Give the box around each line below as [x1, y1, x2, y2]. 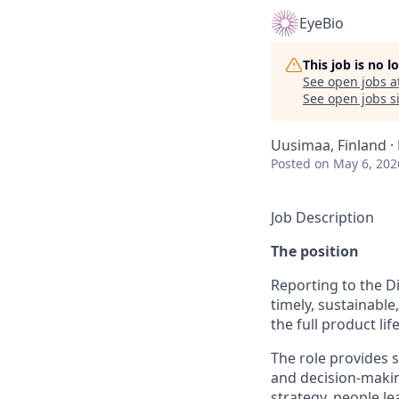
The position [271, 241, 359, 261]
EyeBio [299, 13, 344, 33]
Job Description [271, 208, 374, 227]
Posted [271, 155, 311, 172]
